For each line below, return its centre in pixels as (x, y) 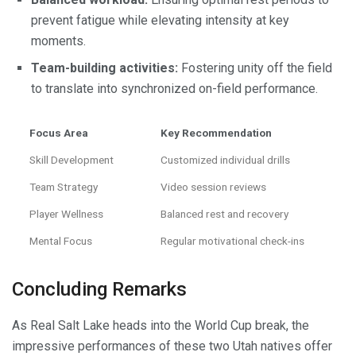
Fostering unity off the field (255, 68)
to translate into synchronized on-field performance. (174, 89)
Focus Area (59, 133)
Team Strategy (64, 187)
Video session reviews (213, 187)
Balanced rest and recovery (224, 214)
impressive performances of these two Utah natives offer (172, 346)
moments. (58, 41)
